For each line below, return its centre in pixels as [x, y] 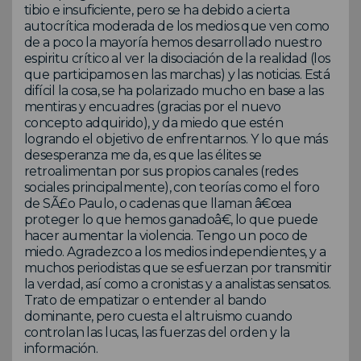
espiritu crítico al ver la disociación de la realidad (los [177, 58]
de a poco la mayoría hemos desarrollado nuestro [173, 42]
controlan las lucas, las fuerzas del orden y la [157, 332]
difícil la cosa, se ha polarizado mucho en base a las [174, 90]
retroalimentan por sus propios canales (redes [161, 171]
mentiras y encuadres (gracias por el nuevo [153, 106]
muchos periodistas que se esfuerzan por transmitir [178, 268]
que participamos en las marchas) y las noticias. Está [177, 74]
